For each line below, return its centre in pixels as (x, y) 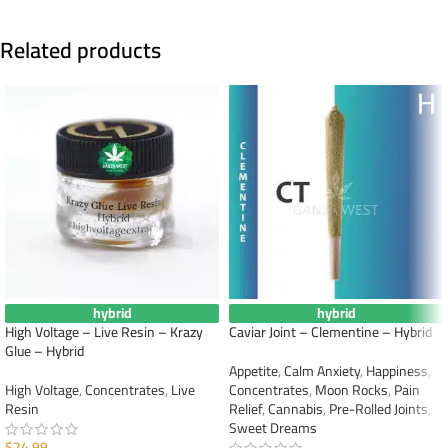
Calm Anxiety (322, 370)
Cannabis (295, 408)
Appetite (253, 370)
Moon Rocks (351, 389)
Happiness (397, 370)
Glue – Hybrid (44, 350)
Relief (245, 408)
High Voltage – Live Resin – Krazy (104, 331)
